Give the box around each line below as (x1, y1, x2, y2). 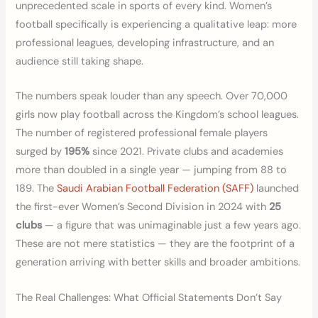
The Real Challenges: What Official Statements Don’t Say (16, 290, 283, 305)
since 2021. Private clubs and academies (89, 145, 284, 159)
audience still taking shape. (16, 54, 144, 68)
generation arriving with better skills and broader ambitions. (16, 256, 301, 270)
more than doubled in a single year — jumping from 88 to (16, 163, 287, 177)
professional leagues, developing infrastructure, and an (16, 35, 275, 50)
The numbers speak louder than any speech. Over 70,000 (16, 89, 288, 104)
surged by (16, 145, 65, 159)
